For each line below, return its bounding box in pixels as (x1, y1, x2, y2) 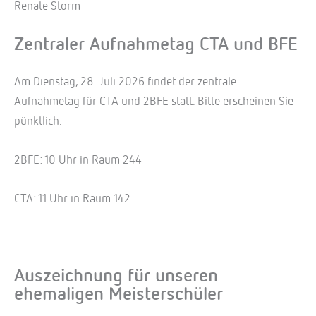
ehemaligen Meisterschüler (14, 286, 223, 305)
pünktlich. (14, 115, 62, 128)
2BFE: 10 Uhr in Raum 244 (14, 154, 142, 166)
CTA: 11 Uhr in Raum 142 (14, 193, 130, 205)
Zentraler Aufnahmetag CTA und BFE (14, 36, 298, 55)
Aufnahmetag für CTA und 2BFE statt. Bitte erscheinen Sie (14, 95, 293, 108)
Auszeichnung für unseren (14, 267, 218, 286)
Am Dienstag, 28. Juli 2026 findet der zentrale (14, 75, 236, 88)
